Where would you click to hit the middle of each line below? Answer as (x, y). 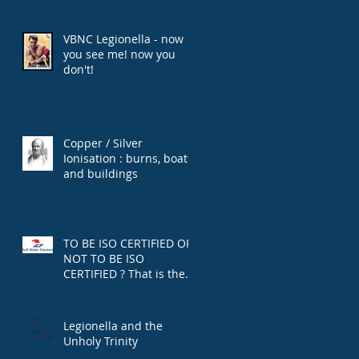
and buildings (101, 173)
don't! (79, 69)
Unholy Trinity (101, 341)
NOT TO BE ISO (104, 258)
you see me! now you (119, 54)
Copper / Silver (103, 143)
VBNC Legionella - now (123, 38)
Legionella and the (113, 325)
